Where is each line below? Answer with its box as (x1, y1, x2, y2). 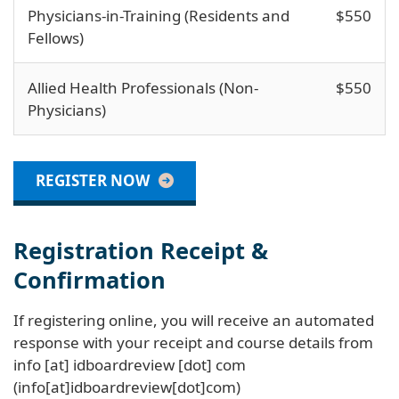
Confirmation (13, 264, 166, 295)
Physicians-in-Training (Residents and (28, 4, 289, 26)
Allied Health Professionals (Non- (28, 77, 258, 98)
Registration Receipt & (13, 234, 268, 265)
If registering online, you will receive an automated (13, 309, 374, 330)
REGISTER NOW (36, 169, 150, 191)
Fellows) (28, 27, 84, 48)
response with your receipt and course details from (13, 331, 373, 353)
